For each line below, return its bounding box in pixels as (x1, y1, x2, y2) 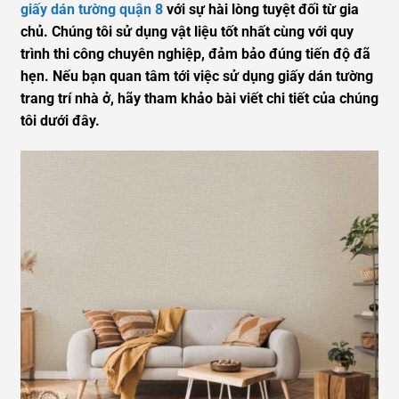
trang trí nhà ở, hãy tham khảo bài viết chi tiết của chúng (20, 89, 379, 107)
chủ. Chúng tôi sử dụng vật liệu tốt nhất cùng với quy (20, 22, 354, 40)
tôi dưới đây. (20, 111, 100, 129)
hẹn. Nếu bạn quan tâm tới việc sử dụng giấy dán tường (20, 67, 373, 85)
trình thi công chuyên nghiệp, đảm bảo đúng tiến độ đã (20, 45, 370, 62)
